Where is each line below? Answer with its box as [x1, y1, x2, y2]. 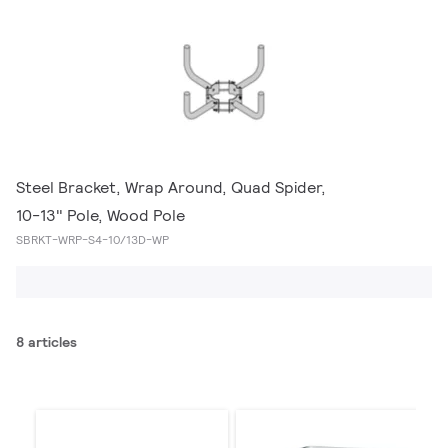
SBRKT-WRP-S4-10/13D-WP [16, 232, 169, 247]
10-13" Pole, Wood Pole [16, 205, 185, 226]
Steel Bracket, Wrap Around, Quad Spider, [16, 177, 326, 198]
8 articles [16, 333, 77, 351]
